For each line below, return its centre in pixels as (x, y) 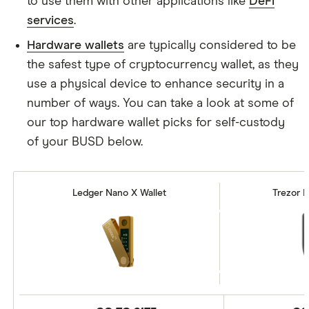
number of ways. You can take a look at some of (160, 103)
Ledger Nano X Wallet (119, 193)
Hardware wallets (76, 46)
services (50, 21)
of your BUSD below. (85, 142)
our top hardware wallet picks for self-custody (156, 123)
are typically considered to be (210, 46)
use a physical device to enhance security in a (156, 84)
